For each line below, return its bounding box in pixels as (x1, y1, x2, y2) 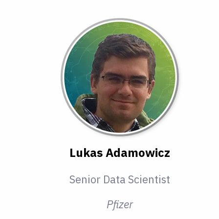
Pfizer (107, 197, 133, 212)
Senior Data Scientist (69, 172, 171, 187)
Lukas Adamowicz (69, 145, 171, 161)
